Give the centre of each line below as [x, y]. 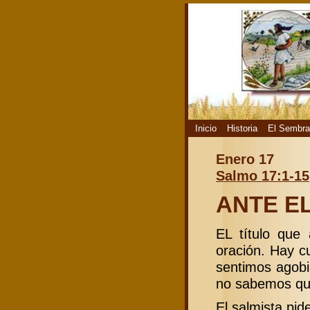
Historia [242, 128]
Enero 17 [245, 159]
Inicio [206, 128]
